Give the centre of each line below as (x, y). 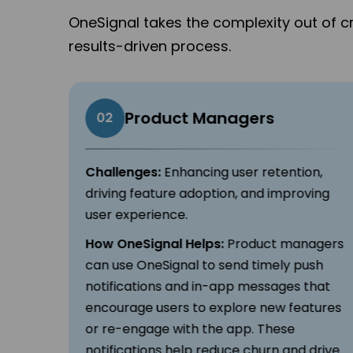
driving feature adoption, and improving (207, 194)
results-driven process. (150, 46)
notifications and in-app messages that (207, 287)
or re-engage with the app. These (190, 329)
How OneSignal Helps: (154, 244)
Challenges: (123, 173)
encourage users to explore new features (213, 308)
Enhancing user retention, (241, 173)
